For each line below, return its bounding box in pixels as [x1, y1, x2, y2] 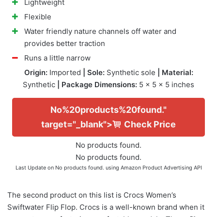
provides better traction [24, 38, 105, 48]
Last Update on [15, 164, 55, 171]
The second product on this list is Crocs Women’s [7, 190, 176, 200]
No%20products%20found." [50, 104, 167, 115]
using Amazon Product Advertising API [104, 164, 202, 171]
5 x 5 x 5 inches [137, 79, 194, 89]
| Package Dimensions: [57, 79, 137, 89]
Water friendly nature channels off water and [24, 26, 176, 36]
